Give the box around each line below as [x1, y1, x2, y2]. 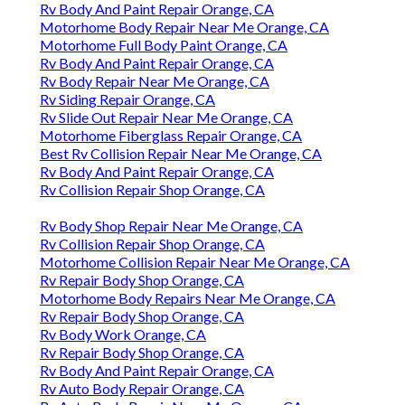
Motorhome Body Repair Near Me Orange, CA [40, 18, 329, 36]
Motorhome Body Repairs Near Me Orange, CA [40, 289, 335, 307]
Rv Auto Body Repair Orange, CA [40, 380, 244, 398]
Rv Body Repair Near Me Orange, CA [40, 72, 269, 90]
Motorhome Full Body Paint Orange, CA [40, 36, 287, 54]
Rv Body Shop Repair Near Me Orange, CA [40, 217, 303, 235]
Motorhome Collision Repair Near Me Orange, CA [40, 253, 350, 271]
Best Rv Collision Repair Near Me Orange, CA [40, 145, 322, 163]
